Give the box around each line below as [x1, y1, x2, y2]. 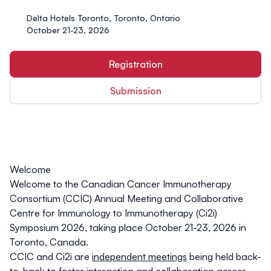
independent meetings [92, 250, 187, 263]
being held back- [187, 250, 261, 263]
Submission [109, 85, 162, 97]
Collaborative [184, 192, 243, 205]
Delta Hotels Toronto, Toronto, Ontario [27, 13, 180, 24]
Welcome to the [10, 178, 81, 191]
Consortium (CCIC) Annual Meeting [10, 192, 162, 205]
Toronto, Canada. [10, 236, 88, 249]
